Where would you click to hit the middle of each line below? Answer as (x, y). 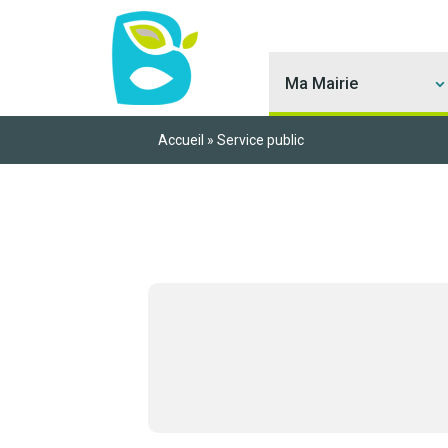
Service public (260, 139)
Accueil (180, 139)
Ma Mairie (321, 83)
